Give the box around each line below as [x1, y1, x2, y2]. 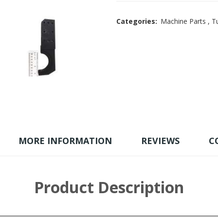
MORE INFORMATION [18, 135, 112, 146]
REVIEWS [141, 135, 180, 146]
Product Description [34, 177, 184, 198]
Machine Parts [161, 17, 206, 26]
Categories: [116, 17, 157, 26]
